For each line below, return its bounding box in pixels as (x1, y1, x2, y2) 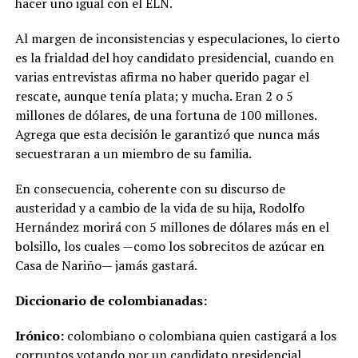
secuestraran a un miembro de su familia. (14, 144, 252, 162)
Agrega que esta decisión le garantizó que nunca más (14, 125, 320, 143)
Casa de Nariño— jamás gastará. (14, 256, 197, 274)
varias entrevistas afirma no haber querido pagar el (14, 67, 309, 86)
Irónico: (14, 326, 64, 344)
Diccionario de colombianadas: (14, 291, 210, 309)
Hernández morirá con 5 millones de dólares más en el (14, 217, 329, 236)
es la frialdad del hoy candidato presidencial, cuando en (14, 48, 334, 66)
